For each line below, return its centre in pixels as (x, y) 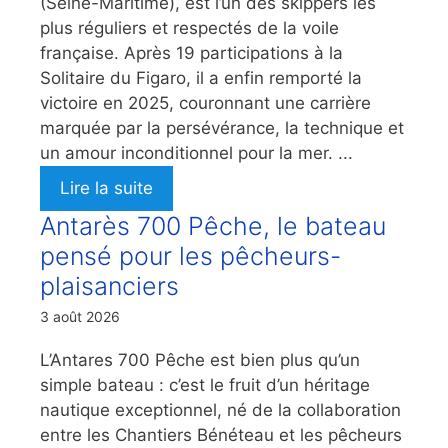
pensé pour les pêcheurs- (190, 256)
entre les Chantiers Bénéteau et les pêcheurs (221, 435)
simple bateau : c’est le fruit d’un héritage (205, 385)
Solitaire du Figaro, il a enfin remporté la (201, 78)
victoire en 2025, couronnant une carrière (205, 103)
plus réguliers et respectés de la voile (189, 28)
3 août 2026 (80, 317)
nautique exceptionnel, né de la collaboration (220, 410)
